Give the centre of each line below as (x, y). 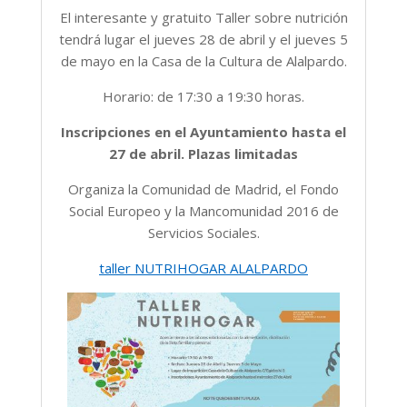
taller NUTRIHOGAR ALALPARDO (203, 268)
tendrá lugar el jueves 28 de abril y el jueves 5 (203, 40)
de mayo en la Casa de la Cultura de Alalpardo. (203, 61)
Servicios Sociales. (203, 233)
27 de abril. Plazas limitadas (203, 154)
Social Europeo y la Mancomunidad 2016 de (203, 211)
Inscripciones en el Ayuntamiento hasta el (203, 132)
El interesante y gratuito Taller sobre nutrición (203, 18)
